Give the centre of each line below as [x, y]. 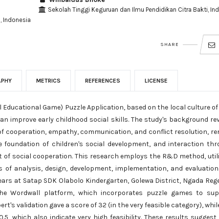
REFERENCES [103, 81]
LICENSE [156, 81]
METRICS [48, 81]
